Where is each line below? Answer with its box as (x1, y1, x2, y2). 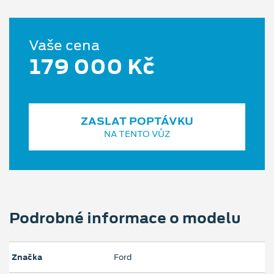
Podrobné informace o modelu (9, 207, 241, 229)
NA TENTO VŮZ (103, 128, 171, 141)
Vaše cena (29, 35, 100, 56)
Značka (12, 251, 42, 264)
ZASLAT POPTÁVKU (81, 114, 193, 129)
